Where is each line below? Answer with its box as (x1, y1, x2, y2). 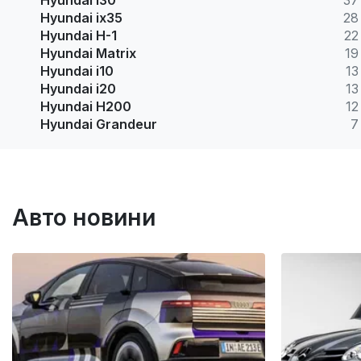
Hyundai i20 (40, 81, 116, 98)
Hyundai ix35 (40, 10, 122, 27)
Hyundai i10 (40, 63, 114, 80)
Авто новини (12, 204, 156, 232)
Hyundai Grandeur (40, 116, 157, 133)
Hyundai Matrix (40, 45, 136, 62)
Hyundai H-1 (40, 27, 117, 44)
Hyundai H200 (40, 98, 131, 115)
